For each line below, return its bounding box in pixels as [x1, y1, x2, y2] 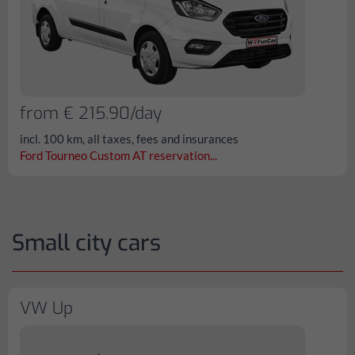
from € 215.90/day [20, 102, 162, 124]
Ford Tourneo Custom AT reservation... [20, 148, 217, 162]
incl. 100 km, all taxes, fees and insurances [20, 132, 239, 146]
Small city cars [12, 228, 161, 258]
